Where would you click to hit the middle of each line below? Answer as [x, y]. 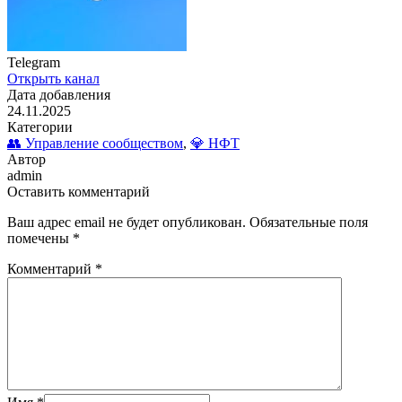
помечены [40, 238]
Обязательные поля [309, 222]
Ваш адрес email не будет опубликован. [127, 222]
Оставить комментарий [79, 191]
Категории [40, 127]
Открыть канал [53, 78]
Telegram [34, 62]
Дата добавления [59, 94]
